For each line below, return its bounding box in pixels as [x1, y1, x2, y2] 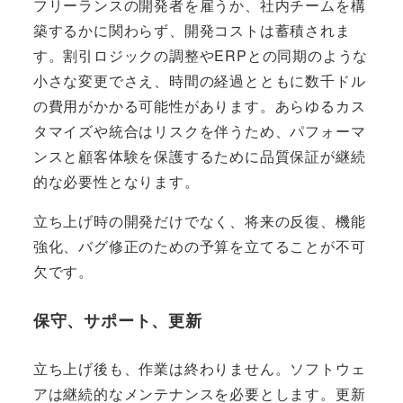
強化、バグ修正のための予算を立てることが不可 [32, 235, 366, 256]
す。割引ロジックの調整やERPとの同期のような [32, 44, 369, 66]
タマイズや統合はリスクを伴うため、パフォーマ [32, 120, 366, 141]
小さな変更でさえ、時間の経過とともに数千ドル [32, 69, 366, 91]
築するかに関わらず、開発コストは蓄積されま [32, 19, 351, 40]
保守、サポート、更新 [32, 308, 202, 332]
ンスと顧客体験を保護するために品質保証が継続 [32, 145, 366, 166]
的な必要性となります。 [32, 170, 200, 192]
